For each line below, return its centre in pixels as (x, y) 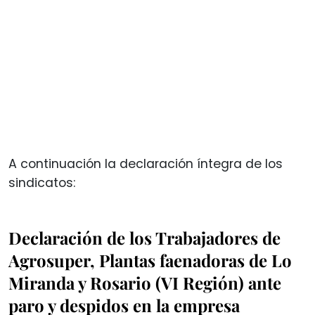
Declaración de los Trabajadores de (144, 238)
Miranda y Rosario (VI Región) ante (145, 283)
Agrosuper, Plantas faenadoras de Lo (150, 261)
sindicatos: (42, 183)
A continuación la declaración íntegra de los (146, 164)
